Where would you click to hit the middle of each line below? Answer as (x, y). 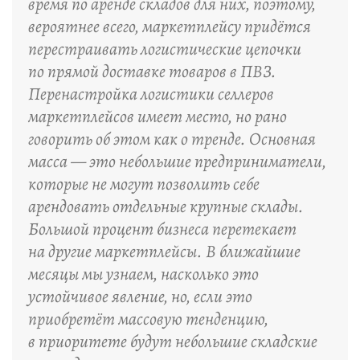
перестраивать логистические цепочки (165, 49)
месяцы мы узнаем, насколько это (143, 274)
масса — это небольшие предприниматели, (177, 162)
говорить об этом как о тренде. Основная (172, 139)
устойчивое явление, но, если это (140, 297)
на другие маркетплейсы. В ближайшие (164, 252)
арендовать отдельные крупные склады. (166, 207)
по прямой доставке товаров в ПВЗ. (152, 72)
